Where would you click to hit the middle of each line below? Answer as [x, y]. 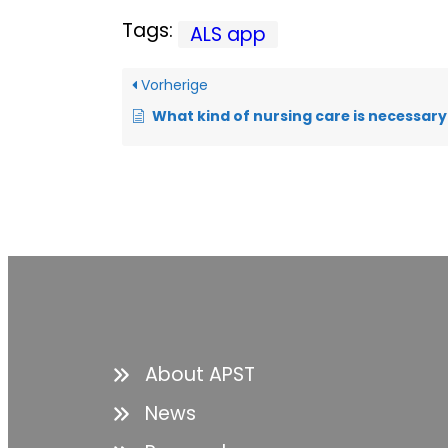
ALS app [228, 35]
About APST [200, 375]
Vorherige [172, 85]
